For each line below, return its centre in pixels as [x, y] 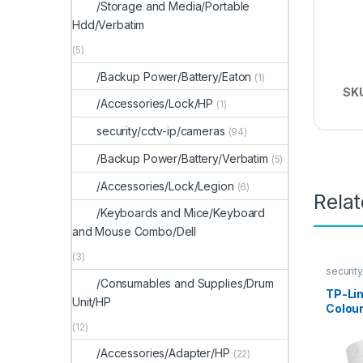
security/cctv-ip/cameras [161, 131]
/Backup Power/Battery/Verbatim [182, 158]
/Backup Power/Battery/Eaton [174, 76]
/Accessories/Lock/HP [155, 104]
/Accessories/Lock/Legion [165, 186]
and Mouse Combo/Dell [135, 232]
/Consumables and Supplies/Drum [185, 283]
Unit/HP [92, 301]
